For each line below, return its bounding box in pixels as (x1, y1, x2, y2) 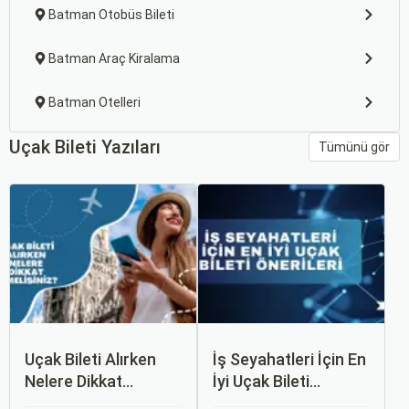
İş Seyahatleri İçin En (213, 350, 366, 369)
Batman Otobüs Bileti (48, 7, 174, 22)
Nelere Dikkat (25, 372, 122, 391)
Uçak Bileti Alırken (25, 350, 156, 369)
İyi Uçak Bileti (213, 372, 309, 391)
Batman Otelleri (48, 95, 141, 110)
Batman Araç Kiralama (48, 51, 180, 66)
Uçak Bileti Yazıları (9, 136, 161, 158)
